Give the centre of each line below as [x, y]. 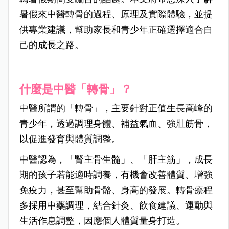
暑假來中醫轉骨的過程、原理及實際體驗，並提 [116, 15]
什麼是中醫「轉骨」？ [75, 89]
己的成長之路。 [51, 45]
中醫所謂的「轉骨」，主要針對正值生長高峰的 [116, 109]
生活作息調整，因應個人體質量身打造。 [102, 221]
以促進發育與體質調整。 [70, 139]
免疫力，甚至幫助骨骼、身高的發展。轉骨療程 [116, 190]
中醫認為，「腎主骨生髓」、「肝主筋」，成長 [116, 160]
